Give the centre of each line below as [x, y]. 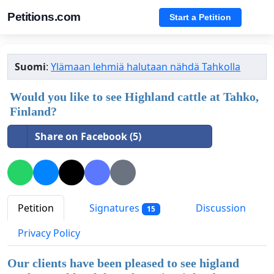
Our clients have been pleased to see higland [123, 263]
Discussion [219, 208]
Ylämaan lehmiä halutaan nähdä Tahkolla [146, 67]
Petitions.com [44, 17]
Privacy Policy [49, 233]
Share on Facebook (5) [88, 136]
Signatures [114, 208]
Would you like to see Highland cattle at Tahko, [134, 97]
